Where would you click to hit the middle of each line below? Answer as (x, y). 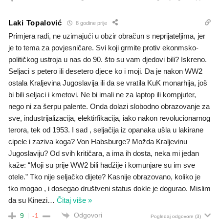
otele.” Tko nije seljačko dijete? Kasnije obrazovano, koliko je (104, 177)
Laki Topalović (35, 22)
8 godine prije (90, 23)
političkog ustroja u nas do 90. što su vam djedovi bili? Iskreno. (108, 60)
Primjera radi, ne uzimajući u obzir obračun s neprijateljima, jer (107, 36)
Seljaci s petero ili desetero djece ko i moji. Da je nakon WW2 (105, 71)
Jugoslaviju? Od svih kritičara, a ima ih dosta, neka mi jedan (104, 153)
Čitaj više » (74, 200)
